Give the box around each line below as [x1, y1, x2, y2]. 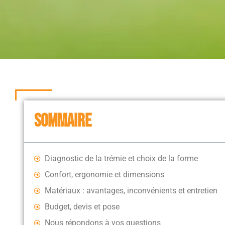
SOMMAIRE [34, 110, 91, 133]
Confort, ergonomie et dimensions [45, 170, 164, 180]
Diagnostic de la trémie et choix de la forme [45, 154, 198, 164]
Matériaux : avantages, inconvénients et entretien [45, 186, 217, 196]
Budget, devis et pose [45, 202, 120, 212]
